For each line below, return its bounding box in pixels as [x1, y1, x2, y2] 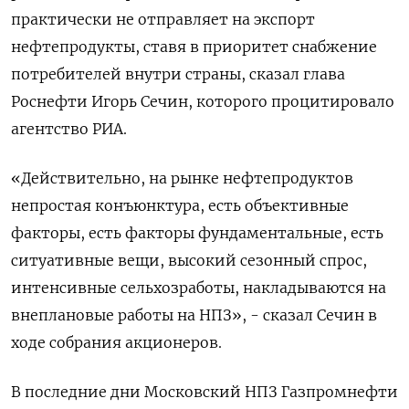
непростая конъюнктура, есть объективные [11, 195, 349, 215]
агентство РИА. [11, 119, 127, 138]
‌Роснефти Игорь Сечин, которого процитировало [11, 91, 394, 110]
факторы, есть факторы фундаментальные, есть [11, 223, 383, 242]
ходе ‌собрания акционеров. [11, 332, 222, 351]
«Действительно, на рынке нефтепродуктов [11, 168, 353, 187]
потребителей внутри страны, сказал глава [11, 64, 345, 83]
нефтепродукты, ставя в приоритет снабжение [11, 37, 377, 56]
